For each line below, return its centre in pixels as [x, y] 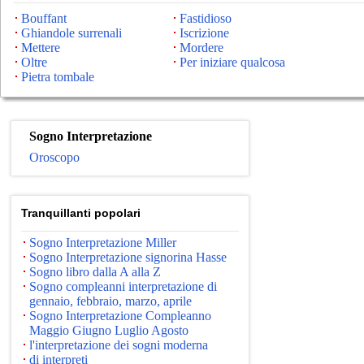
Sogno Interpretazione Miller [103, 243]
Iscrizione [204, 33]
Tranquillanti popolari [81, 213]
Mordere [201, 48]
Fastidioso [206, 18]
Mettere [41, 48]
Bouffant [44, 18]
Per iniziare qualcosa [232, 62]
